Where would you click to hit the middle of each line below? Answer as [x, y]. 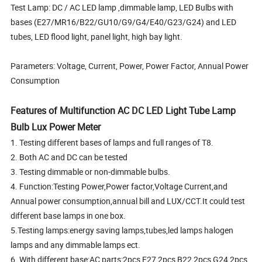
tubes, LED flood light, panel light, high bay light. [97, 36]
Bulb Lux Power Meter [58, 127]
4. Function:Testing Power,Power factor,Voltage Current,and [119, 186]
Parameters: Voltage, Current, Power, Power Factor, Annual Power [130, 65]
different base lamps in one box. [68, 215]
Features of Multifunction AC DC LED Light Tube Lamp [123, 110]
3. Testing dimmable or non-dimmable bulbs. [91, 171]
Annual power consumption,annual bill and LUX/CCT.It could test [128, 201]
